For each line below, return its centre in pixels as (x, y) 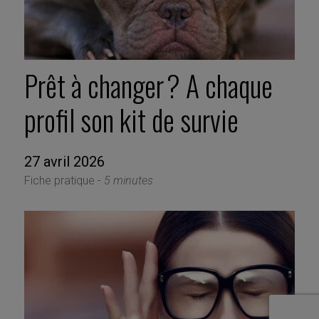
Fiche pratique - (64, 181)
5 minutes (128, 181)
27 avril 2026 (64, 162)
